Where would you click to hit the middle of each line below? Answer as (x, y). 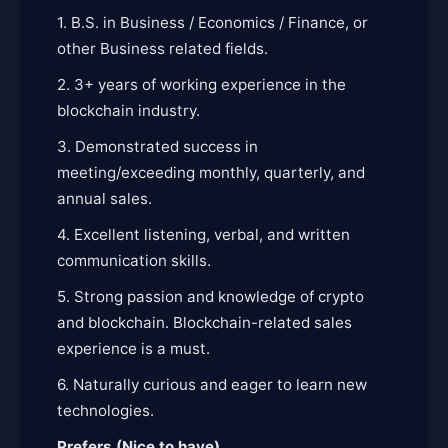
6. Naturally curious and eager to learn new (212, 384)
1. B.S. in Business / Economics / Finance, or (212, 22)
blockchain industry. (130, 110)
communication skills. (134, 260)
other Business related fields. (162, 48)
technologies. (105, 410)
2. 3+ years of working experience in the (201, 84)
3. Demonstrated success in (157, 146)
